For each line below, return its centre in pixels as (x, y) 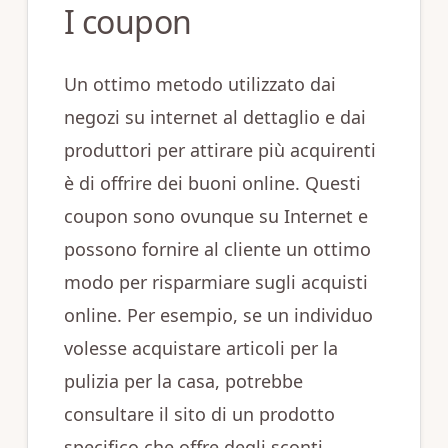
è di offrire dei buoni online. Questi (212, 183)
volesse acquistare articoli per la (200, 348)
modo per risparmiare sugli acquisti (215, 282)
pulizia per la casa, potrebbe (183, 381)
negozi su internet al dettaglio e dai (214, 117)
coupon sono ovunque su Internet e (215, 216)
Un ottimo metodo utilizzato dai (199, 84)
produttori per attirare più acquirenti (219, 150)
